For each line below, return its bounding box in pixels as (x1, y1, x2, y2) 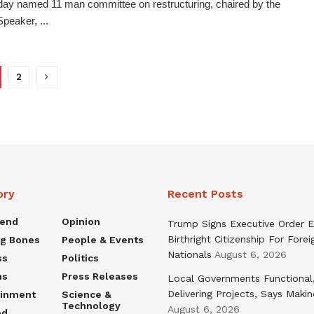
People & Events (61, 233, 144, 245)
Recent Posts (168, 186, 243, 200)
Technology (61, 299, 121, 311)
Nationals (168, 248, 212, 260)
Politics (61, 252, 99, 264)
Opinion (61, 215, 100, 227)
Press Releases (61, 270, 138, 282)
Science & (61, 288, 111, 300)
